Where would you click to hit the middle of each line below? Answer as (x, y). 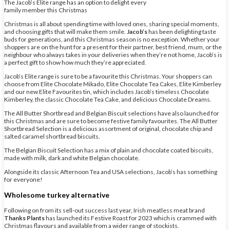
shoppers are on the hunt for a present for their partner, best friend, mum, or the (113, 47)
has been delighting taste (182, 32)
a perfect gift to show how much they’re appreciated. (75, 63)
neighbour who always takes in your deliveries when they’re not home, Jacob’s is (113, 55)
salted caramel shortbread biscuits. (52, 137)
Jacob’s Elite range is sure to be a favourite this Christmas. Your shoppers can (108, 76)
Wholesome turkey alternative (57, 195)
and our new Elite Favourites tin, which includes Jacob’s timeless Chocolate (107, 92)
